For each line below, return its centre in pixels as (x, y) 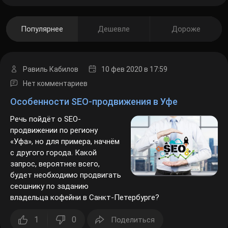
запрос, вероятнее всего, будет (65, 163)
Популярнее (42, 28)
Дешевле (114, 28)
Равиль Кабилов (50, 69)
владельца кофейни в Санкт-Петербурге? (84, 197)
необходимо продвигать (52, 175)
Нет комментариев (54, 83)
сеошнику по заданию (48, 186)
